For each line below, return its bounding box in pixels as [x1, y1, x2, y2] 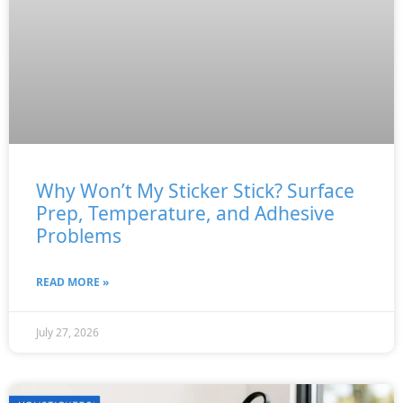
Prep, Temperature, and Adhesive [36, 201, 335, 227]
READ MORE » [36, 274, 109, 291]
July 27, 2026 [36, 325, 99, 341]
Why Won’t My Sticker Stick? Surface [36, 178, 354, 204]
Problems [36, 223, 121, 249]
